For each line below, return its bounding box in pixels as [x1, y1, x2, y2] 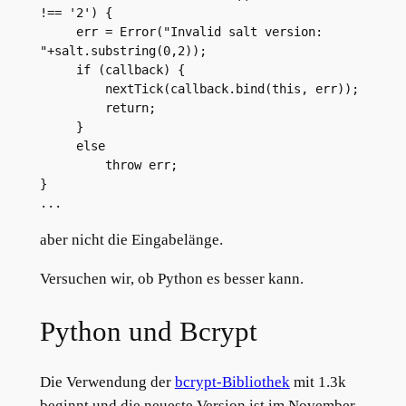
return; [104, 101, 156, 116]
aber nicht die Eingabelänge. [39, 231, 223, 249]
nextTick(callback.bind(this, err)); [104, 82, 359, 97]
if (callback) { [75, 63, 185, 78]
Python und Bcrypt [39, 314, 257, 347]
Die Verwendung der [39, 373, 175, 391]
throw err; [104, 158, 178, 173]
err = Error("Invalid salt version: [39, 24, 76, 40]
